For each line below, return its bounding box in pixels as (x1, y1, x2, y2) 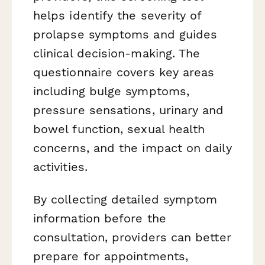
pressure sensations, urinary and (33, 102, 224, 117)
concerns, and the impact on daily (33, 140, 232, 155)
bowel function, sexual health (33, 121, 205, 136)
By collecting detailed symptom (33, 192, 218, 206)
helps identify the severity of (33, 8, 202, 22)
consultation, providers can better (33, 230, 231, 244)
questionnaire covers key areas (33, 64, 215, 79)
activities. (33, 159, 88, 174)
